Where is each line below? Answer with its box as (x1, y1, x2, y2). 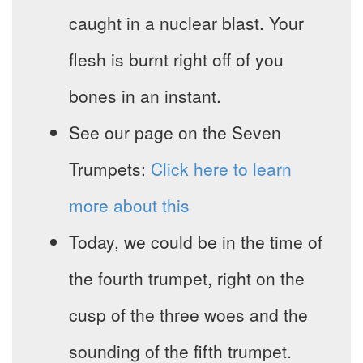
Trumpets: (69, 156, 151, 181)
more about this (69, 193, 190, 218)
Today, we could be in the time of (69, 229, 322, 254)
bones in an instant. (69, 83, 221, 109)
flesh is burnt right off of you (69, 47, 284, 72)
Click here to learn (151, 156, 292, 181)
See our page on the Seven (69, 120, 281, 145)
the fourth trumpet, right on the (69, 266, 305, 291)
